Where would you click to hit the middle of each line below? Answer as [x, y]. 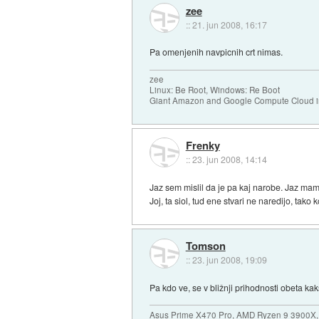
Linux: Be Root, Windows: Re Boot [215, 90]
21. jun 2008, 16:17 [229, 24]
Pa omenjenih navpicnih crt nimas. [216, 52]
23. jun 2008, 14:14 [229, 159]
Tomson [205, 246]
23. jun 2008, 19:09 [229, 260]
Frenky [203, 146]
